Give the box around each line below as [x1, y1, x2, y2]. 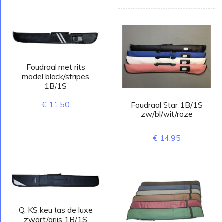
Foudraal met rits [26, 61, 85, 72]
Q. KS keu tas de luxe [18, 205, 93, 215]
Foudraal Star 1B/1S [130, 99, 203, 110]
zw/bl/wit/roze [140, 109, 193, 119]
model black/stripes [22, 71, 89, 81]
